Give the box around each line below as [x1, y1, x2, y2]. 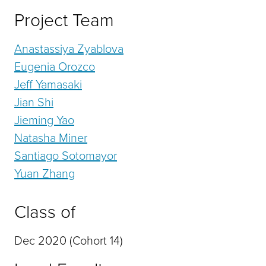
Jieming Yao [14, 111, 74, 129]
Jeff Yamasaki [14, 75, 82, 94]
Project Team [14, 7, 114, 34]
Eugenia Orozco [14, 58, 95, 76]
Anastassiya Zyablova [14, 40, 123, 58]
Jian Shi [14, 93, 53, 112]
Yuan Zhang [14, 164, 75, 183]
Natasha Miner [14, 129, 87, 147]
